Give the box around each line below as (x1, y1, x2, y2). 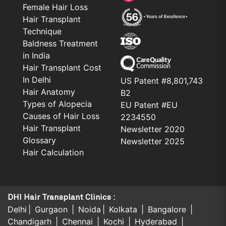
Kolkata (109, 204, 140, 214)
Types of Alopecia (23, 98, 92, 109)
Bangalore (148, 204, 189, 214)
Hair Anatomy (23, 86, 75, 97)
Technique (23, 26, 62, 36)
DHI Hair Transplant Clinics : (8, 193, 116, 201)
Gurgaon (35, 204, 70, 214)
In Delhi (23, 74, 51, 85)
